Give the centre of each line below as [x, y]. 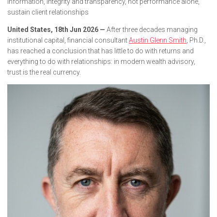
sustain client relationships [48, 12]
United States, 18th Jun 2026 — [56, 30]
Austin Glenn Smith [158, 40]
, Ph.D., [196, 40]
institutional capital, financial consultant [68, 40]
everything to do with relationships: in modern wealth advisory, [101, 62]
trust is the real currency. [44, 72]
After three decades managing [151, 30]
